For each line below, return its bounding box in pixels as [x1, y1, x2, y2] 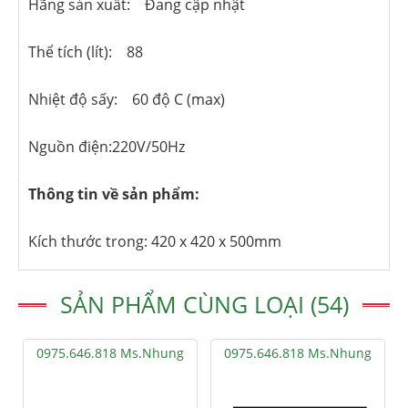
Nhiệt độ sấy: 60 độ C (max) [28, 88, 225, 109]
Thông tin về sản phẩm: [28, 183, 199, 204]
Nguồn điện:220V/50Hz [28, 136, 185, 157]
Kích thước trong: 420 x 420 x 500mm [28, 230, 281, 251]
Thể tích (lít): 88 [28, 41, 143, 62]
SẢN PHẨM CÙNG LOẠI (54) [59, 289, 349, 320]
